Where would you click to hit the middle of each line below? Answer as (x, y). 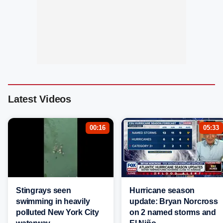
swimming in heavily (53, 202)
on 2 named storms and (173, 213)
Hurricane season (162, 191)
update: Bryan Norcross (174, 202)
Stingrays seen (44, 191)
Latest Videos (40, 99)
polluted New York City (57, 213)
